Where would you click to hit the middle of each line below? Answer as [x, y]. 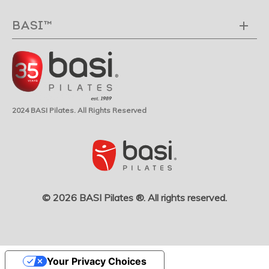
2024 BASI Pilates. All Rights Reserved [79, 110]
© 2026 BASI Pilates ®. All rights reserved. [134, 198]
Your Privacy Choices [96, 261]
